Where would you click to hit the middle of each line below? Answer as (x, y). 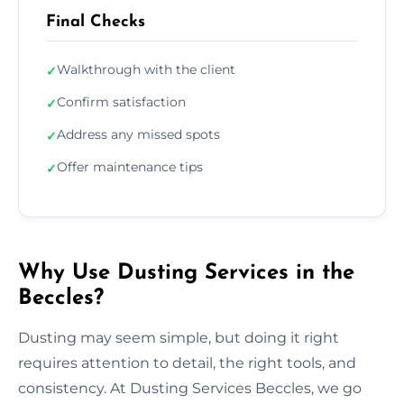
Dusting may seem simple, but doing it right (179, 337)
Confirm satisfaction (121, 101)
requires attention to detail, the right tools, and (187, 363)
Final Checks (96, 22)
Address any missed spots (138, 134)
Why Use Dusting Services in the (186, 273)
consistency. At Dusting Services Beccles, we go (190, 388)
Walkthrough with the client (146, 69)
